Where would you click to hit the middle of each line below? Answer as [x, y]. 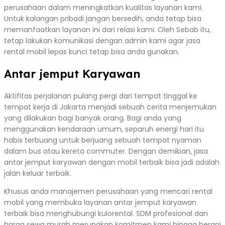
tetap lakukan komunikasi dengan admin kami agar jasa [102, 40]
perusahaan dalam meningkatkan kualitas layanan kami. [103, 7]
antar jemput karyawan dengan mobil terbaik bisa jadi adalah [112, 162]
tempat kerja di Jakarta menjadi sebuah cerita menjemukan [110, 107]
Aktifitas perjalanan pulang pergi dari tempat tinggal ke [101, 96]
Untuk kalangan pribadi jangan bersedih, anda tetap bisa [103, 18]
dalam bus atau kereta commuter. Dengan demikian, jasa [106, 151]
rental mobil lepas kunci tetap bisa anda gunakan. [92, 51]
